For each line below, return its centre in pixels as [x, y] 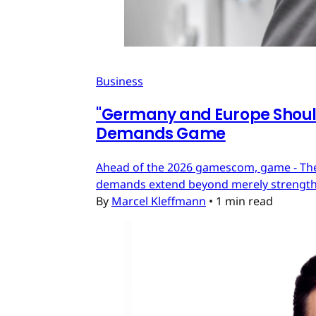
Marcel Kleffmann [159, 201]
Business [120, 81]
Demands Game [161, 133]
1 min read [244, 201]
